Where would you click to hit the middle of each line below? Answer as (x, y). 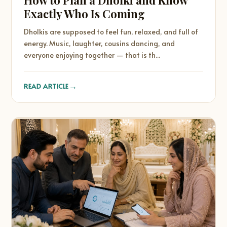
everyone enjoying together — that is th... (92, 55)
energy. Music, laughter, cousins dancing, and (100, 43)
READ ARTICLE (46, 86)
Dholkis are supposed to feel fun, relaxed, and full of (111, 32)
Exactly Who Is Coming (85, 14)
